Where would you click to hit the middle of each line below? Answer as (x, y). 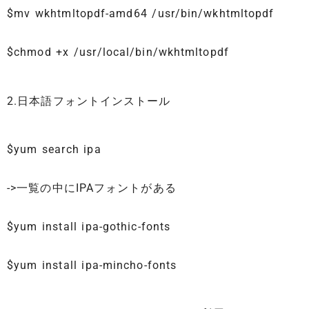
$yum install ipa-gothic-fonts (89, 226)
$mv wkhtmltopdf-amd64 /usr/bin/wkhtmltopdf (141, 14)
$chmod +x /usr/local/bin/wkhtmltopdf (118, 52)
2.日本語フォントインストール (89, 101)
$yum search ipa (54, 149)
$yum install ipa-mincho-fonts (92, 265)
